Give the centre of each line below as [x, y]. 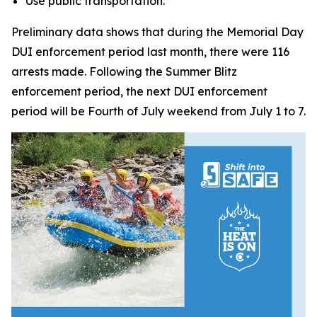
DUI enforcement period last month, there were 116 [150, 52]
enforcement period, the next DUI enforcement [139, 91]
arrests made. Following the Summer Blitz [124, 71]
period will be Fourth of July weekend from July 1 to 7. [158, 111]
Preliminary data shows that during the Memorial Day [157, 32]
